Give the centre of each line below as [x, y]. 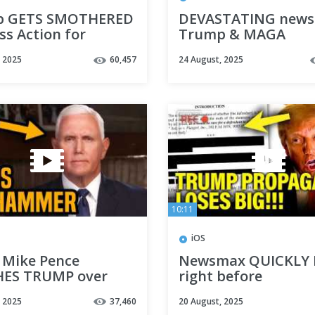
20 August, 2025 [211, 301]
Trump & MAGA [232, 34]
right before [220, 276]
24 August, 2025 [211, 60]
